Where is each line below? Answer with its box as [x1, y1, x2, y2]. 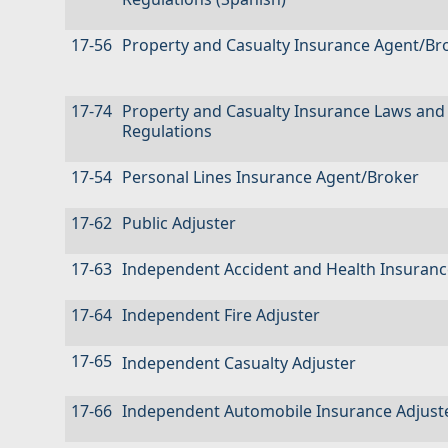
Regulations [122, 120, 212, 143]
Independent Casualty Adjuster [122, 352, 356, 375]
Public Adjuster [122, 212, 236, 235]
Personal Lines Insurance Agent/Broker [122, 166, 419, 189]
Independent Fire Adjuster [122, 304, 320, 327]
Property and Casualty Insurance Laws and [122, 100, 445, 123]
